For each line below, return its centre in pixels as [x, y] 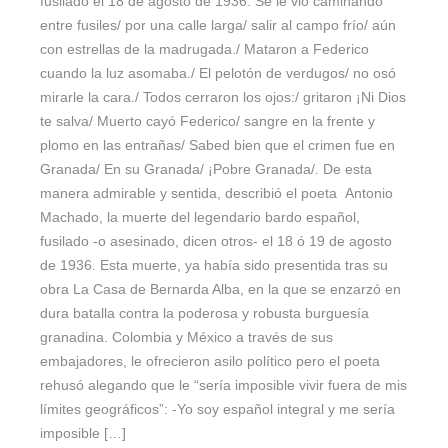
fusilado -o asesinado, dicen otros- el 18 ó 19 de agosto [216, 241]
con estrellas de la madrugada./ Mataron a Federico [204, 49]
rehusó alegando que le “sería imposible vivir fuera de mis [223, 385]
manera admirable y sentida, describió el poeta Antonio [216, 193]
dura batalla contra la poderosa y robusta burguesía [204, 313]
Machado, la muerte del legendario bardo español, [200, 217]
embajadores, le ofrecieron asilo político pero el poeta [210, 361]
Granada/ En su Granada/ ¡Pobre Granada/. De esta [206, 169]
